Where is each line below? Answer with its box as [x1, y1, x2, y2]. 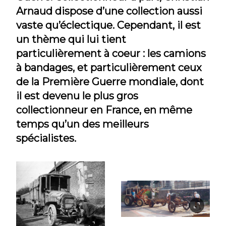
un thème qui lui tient [16, 33, 126, 45]
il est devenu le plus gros [16, 89, 138, 102]
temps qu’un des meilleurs [16, 118, 149, 130]
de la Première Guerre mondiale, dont [16, 75, 204, 88]
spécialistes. [16, 132, 76, 144]
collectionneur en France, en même [16, 103, 192, 116]
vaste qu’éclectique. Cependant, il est [16, 19, 201, 31]
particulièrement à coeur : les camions [16, 47, 206, 60]
